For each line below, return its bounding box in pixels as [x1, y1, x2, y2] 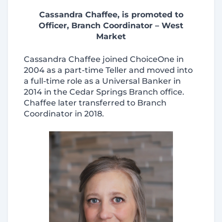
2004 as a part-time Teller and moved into [24, 65, 193, 75]
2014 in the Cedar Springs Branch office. [24, 87, 184, 97]
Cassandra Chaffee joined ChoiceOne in [24, 55, 184, 64]
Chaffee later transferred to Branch [24, 98, 166, 108]
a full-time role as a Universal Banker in [24, 76, 181, 86]
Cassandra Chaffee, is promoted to [39, 10, 183, 19]
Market [96, 32, 126, 41]
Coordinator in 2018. [24, 109, 104, 118]
